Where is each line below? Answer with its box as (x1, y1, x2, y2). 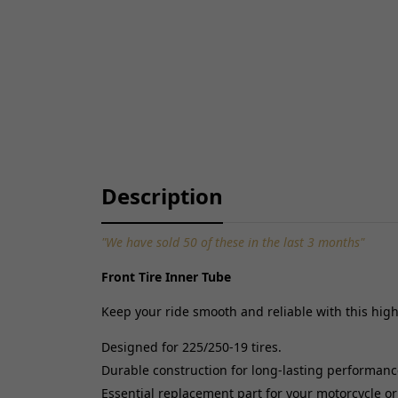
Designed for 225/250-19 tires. (101, 338, 282, 356)
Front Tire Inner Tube (101, 268, 231, 286)
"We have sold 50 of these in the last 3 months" (101, 234, 364, 251)
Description (101, 181, 223, 211)
